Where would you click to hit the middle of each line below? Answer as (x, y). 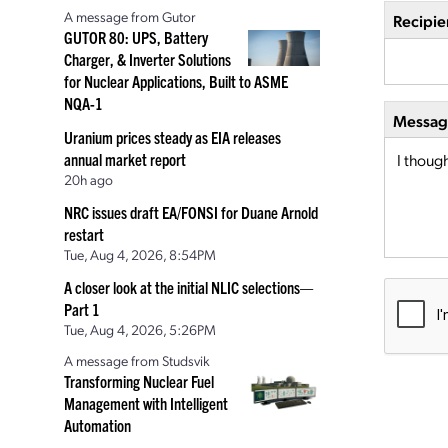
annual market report (125, 159)
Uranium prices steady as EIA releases (172, 137)
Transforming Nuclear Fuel (139, 381)
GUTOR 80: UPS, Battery (136, 37)
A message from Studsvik (137, 360)
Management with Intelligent (146, 403)
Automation (97, 425)
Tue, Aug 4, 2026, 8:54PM (140, 254)
